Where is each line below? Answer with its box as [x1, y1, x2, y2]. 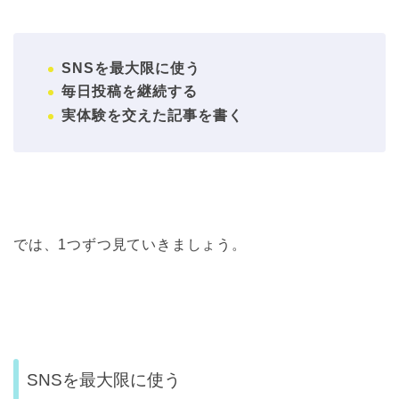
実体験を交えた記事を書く [61, 107, 243, 123]
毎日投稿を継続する [61, 84, 198, 100]
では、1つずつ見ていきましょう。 [13, 236, 247, 252]
